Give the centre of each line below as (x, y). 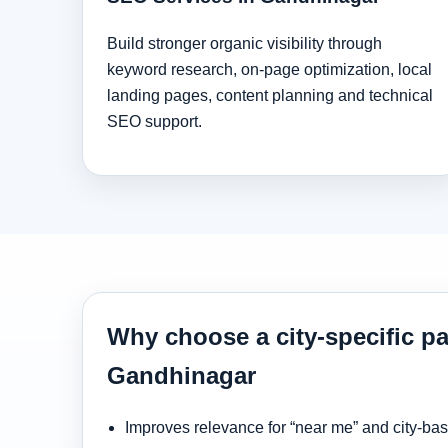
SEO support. (154, 121)
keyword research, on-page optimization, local (269, 69)
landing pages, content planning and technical (270, 95)
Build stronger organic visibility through (244, 43)
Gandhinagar (181, 375)
